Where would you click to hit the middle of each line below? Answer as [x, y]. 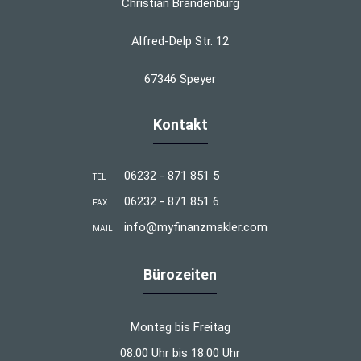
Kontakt [180, 124]
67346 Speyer [180, 79]
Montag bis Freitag [180, 327]
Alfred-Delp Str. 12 [180, 41]
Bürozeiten [180, 274]
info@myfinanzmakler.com [196, 227]
